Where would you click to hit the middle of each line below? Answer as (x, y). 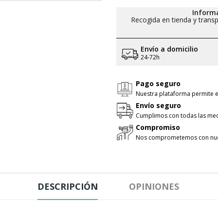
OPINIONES (154, 187)
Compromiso (158, 127)
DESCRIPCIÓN (67, 187)
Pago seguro (158, 84)
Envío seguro (158, 106)
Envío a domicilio (169, 49)
